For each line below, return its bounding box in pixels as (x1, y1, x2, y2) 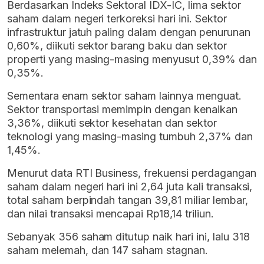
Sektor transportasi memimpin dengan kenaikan (7, 103, 237, 116)
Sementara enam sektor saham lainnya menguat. (7, 90, 242, 103)
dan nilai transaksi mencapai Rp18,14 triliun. (7, 207, 214, 220)
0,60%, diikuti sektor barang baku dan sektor (7, 39, 227, 52)
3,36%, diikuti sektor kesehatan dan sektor (7, 117, 217, 130)
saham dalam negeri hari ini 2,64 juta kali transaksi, (7, 180, 253, 193)
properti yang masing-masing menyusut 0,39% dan (7, 53, 257, 66)
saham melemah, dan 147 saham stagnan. (7, 244, 208, 257)
